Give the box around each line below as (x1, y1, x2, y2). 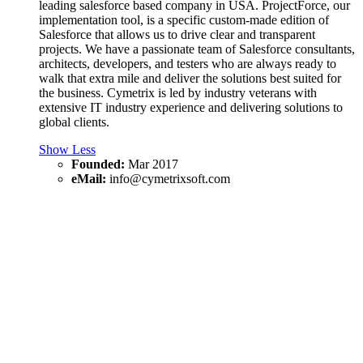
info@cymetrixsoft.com (109, 171, 230, 186)
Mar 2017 (128, 156, 178, 171)
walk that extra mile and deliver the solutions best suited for (39, 70, 341, 85)
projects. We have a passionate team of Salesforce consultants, (39, 41, 355, 56)
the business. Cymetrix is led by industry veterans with (39, 85, 317, 100)
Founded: (71, 156, 128, 171)
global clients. (39, 114, 109, 129)
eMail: (71, 171, 109, 186)
